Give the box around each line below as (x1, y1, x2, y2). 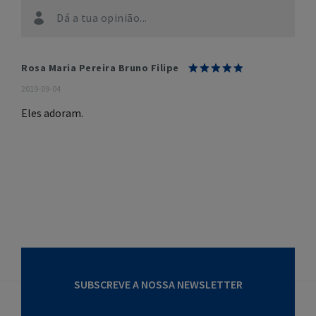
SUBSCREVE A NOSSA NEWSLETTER (73, 277, 243, 291)
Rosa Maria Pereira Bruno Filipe (21, 61, 179, 74)
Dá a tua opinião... (56, 11, 147, 25)
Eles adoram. (21, 106, 83, 120)
